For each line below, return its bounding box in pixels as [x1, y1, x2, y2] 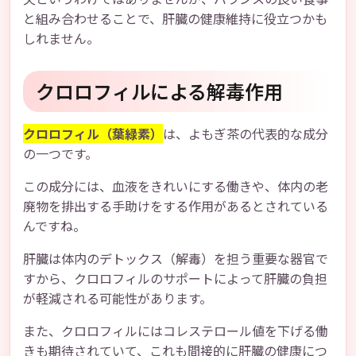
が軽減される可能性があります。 [23, 288, 212, 308]
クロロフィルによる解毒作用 [36, 77, 283, 105]
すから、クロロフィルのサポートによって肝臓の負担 [23, 269, 327, 288]
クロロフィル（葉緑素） [23, 124, 163, 143]
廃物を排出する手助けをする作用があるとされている [23, 196, 328, 215]
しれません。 [23, 29, 99, 48]
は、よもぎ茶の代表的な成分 [163, 124, 328, 143]
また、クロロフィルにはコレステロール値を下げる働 [23, 321, 328, 340]
